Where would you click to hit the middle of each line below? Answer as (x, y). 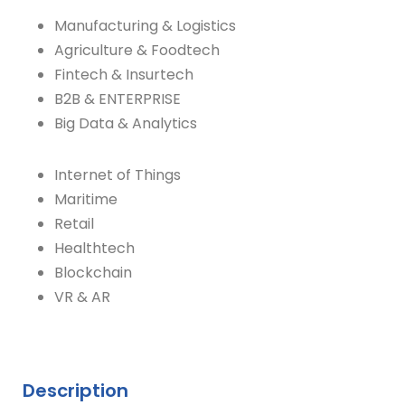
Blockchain (93, 273)
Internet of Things (118, 175)
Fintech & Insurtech (124, 75)
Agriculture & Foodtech (137, 50)
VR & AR (82, 297)
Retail (74, 224)
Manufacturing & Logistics (145, 26)
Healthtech (94, 248)
